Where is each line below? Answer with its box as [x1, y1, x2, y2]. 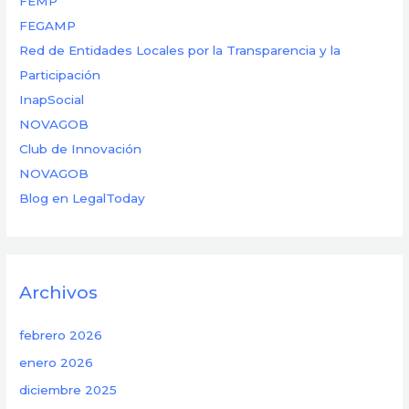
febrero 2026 [19, 327, 103, 342]
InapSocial [19, 92, 85, 108]
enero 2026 [19, 355, 94, 371]
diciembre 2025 [19, 383, 118, 398]
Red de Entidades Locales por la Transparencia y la [19, 43, 341, 58]
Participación [19, 68, 101, 83]
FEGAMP [19, 18, 77, 34]
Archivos [19, 281, 99, 304]
